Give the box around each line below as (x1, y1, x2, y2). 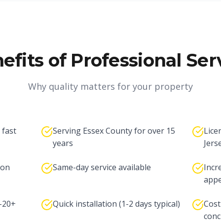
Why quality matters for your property (28, 80, 193, 92)
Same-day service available (52, 162, 151, 173)
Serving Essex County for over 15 (52, 125, 175, 136)
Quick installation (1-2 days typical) (52, 198, 180, 209)
